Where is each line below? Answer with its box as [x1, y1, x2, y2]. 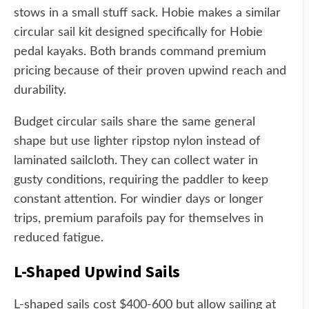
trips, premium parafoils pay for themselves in [14, 212, 263, 225]
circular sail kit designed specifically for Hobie [14, 26, 263, 39]
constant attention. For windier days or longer [14, 193, 263, 206]
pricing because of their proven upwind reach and [14, 65, 286, 77]
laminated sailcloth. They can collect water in [14, 154, 258, 167]
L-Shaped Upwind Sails [14, 261, 180, 282]
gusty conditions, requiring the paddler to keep [14, 174, 268, 186]
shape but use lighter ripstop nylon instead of [14, 135, 260, 148]
